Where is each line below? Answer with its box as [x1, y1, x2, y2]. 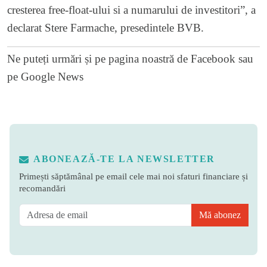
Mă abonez [199, 209, 241, 220]
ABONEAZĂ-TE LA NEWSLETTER [33, 153, 215, 164]
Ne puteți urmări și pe [7, 52, 108, 65]
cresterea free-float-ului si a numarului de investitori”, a [7, 3, 256, 16]
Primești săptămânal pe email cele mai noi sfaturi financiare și [19, 170, 248, 181]
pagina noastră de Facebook [108, 52, 235, 65]
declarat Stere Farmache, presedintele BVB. [7, 21, 204, 34]
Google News [21, 70, 83, 83]
